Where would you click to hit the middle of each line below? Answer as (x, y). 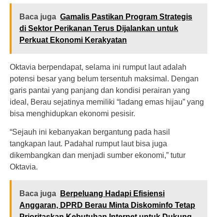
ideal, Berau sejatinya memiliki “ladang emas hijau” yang (107, 102)
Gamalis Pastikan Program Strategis (126, 16)
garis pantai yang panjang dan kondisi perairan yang (100, 90)
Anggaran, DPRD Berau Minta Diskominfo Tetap (107, 205)
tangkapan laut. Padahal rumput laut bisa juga (88, 144)
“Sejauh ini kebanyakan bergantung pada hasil (90, 132)
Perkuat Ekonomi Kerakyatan (73, 40)
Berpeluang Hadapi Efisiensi (112, 193)
